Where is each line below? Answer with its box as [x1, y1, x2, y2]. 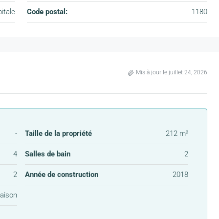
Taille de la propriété [24, 129, 92, 138]
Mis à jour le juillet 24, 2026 [136, 69, 207, 76]
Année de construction [24, 170, 98, 179]
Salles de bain [24, 150, 70, 159]
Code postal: [26, 7, 67, 17]
